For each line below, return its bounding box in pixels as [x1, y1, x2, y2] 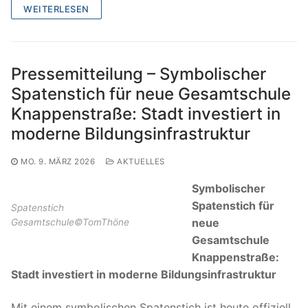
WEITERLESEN [23, 3, 89, 15]
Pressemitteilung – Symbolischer [11, 64, 266, 85]
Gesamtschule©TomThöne [11, 216, 129, 228]
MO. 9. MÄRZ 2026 [21, 157, 95, 167]
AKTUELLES [114, 157, 165, 167]
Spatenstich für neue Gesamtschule [11, 84, 291, 104]
